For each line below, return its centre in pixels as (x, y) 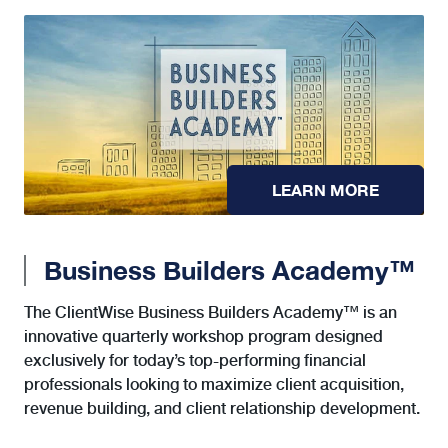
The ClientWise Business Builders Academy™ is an (210, 312)
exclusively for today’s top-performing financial (195, 360)
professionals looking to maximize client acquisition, (214, 384)
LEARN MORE (325, 189)
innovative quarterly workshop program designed (203, 336)
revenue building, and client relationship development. (222, 408)
